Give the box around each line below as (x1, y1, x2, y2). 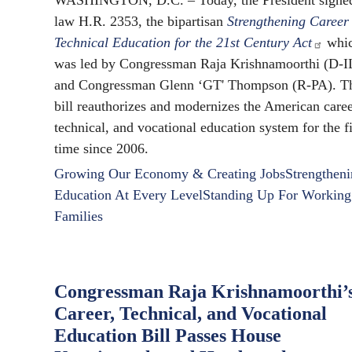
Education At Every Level (54, 187, 203, 203)
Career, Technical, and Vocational (54, 303, 327, 324)
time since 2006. (54, 141, 148, 157)
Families (54, 208, 103, 225)
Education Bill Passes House (54, 325, 281, 346)
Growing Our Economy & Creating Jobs (54, 166, 285, 182)
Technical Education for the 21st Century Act (54, 35, 312, 51)
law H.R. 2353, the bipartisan (54, 13, 227, 30)
